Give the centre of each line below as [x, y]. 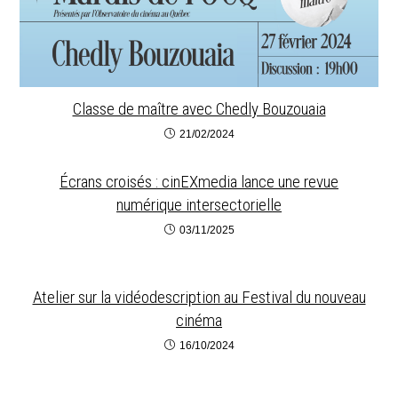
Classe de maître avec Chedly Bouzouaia [199, 108]
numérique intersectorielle [199, 204]
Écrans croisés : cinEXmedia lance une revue [199, 181]
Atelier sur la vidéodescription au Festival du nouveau [199, 297]
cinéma [199, 320]
